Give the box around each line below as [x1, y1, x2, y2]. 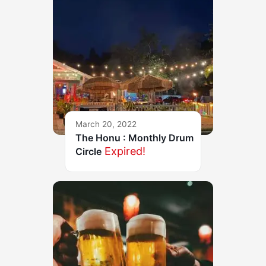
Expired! [104, 145, 145, 158]
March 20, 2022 [75, 119, 137, 129]
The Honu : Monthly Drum [75, 132, 194, 144]
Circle [75, 145, 102, 158]
